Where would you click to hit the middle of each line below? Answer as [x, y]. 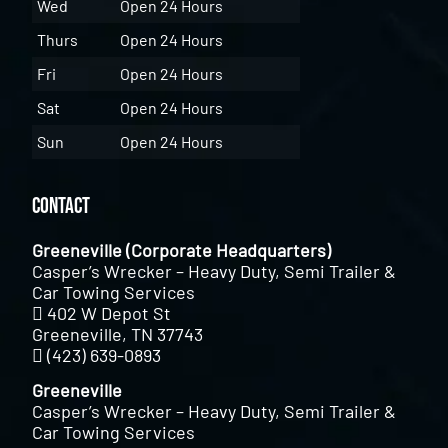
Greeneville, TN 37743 [118, 333]
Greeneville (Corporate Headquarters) [182, 249]
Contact [61, 206]
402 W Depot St [109, 312]
